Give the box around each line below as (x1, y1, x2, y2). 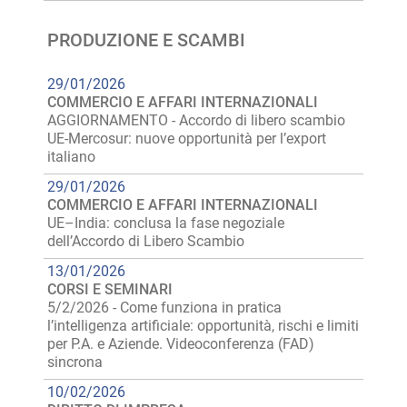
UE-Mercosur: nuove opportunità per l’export (47, 130, 326, 147)
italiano (47, 148, 95, 165)
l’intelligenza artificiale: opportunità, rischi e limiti (47, 317, 359, 334)
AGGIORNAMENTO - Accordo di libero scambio (47, 112, 345, 129)
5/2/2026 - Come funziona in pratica (47, 299, 282, 316)
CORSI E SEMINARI (47, 281, 173, 298)
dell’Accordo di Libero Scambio (47, 233, 244, 250)
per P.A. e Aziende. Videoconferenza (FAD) (47, 335, 314, 352)
